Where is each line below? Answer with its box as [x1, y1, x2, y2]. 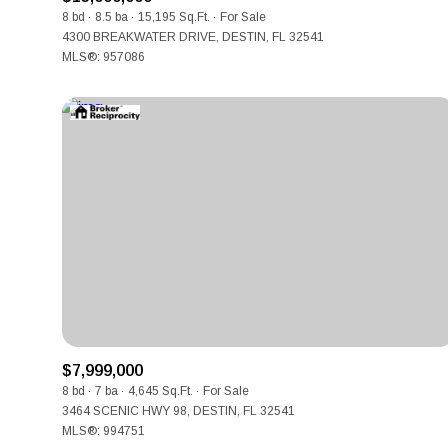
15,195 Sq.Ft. [138, 10, 210, 24]
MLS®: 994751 [62, 424, 145, 438]
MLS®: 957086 [62, 50, 145, 64]
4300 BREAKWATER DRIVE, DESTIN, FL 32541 [62, 30, 324, 44]
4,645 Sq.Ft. [128, 384, 193, 398]
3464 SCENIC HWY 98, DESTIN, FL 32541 [62, 404, 295, 418]
